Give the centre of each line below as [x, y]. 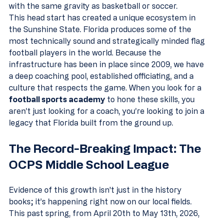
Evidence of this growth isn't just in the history [96, 190]
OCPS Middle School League [89, 164]
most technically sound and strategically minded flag [108, 41]
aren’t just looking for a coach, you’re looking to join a [108, 111]
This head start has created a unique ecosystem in [103, 18]
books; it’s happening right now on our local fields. [101, 201]
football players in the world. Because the [86, 53]
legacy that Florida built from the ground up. [91, 123]
